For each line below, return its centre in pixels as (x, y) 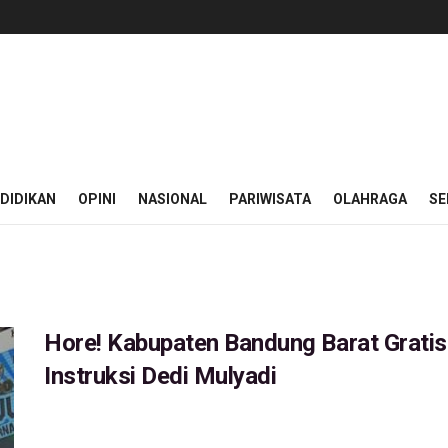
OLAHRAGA (370, 199)
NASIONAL (172, 199)
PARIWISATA (270, 199)
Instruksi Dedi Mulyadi (160, 376)
